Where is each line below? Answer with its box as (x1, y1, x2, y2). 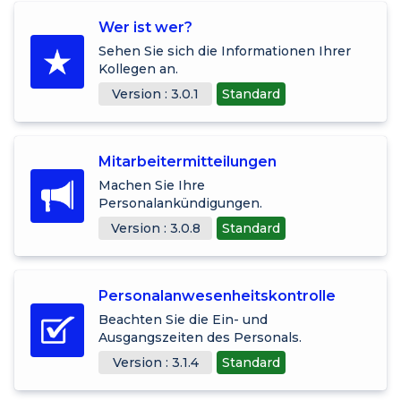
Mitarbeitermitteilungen (98, 152, 277, 170)
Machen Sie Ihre (98, 176, 205, 193)
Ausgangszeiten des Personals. (98, 328, 302, 346)
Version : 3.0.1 (112, 85, 199, 102)
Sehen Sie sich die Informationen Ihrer (98, 42, 351, 59)
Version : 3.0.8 (110, 219, 200, 236)
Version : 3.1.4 (112, 354, 199, 371)
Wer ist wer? (98, 18, 192, 36)
